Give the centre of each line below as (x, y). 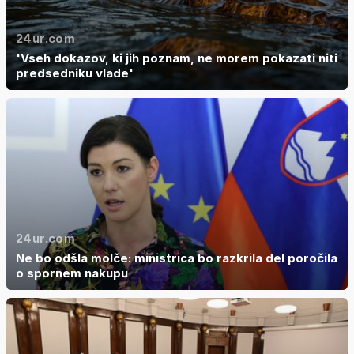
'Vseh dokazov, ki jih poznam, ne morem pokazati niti (177, 58)
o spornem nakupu (72, 273)
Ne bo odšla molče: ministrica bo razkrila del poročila (177, 258)
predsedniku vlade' (75, 73)
